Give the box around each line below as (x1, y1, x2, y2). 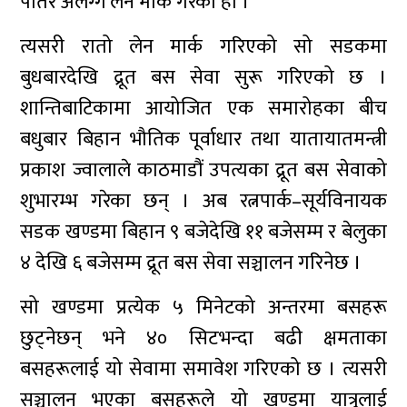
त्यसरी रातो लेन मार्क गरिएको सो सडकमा (20, 30, 387, 64)
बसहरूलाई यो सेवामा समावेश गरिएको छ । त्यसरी (20, 352, 387, 386)
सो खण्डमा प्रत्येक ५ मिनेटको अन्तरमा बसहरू (20, 291, 387, 324)
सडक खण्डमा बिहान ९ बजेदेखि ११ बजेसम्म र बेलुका (20, 215, 387, 249)
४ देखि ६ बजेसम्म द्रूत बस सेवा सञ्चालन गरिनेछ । (20, 246, 362, 280)
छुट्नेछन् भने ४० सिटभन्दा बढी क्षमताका (20, 322, 387, 355)
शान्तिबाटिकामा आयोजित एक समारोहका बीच (20, 92, 387, 125)
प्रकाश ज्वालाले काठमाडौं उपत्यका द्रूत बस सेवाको (20, 154, 387, 187)
